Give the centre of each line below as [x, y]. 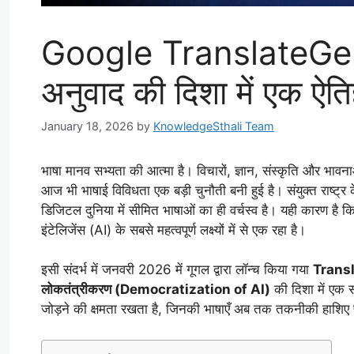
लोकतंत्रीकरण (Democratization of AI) [156, 290]
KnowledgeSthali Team [214, 126]
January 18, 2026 [87, 126]
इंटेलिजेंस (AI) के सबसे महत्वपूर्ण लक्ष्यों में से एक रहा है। [173, 230]
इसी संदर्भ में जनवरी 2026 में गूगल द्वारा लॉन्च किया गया [177, 270]
